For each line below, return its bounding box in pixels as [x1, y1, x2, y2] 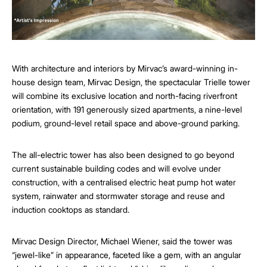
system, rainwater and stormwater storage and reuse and [12, 191, 225, 201]
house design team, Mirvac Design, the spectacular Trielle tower [12, 77, 250, 88]
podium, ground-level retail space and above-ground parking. [12, 118, 240, 129]
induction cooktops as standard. [12, 204, 129, 215]
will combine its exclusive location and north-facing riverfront [12, 91, 237, 101]
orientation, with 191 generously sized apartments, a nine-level [12, 104, 242, 115]
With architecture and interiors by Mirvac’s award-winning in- [12, 63, 238, 74]
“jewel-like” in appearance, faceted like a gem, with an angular [12, 250, 241, 260]
